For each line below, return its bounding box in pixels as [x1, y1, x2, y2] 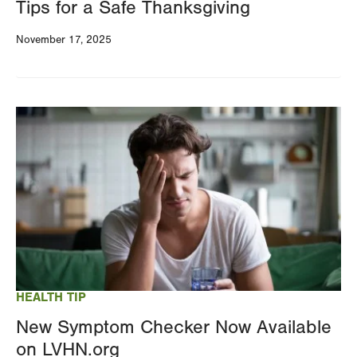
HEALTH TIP [16, 289, 86, 304]
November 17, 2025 [16, 33, 112, 47]
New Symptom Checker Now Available [16, 316, 331, 338]
